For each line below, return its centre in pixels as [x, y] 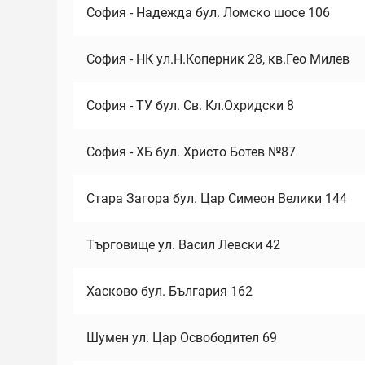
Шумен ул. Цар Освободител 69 [182, 338]
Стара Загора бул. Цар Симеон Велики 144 [217, 198]
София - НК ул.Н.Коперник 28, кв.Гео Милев [218, 59]
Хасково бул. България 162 [169, 291]
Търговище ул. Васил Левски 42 [183, 245]
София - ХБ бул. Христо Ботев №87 [191, 152]
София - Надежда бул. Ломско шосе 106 [208, 13]
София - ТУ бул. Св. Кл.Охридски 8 [190, 106]
